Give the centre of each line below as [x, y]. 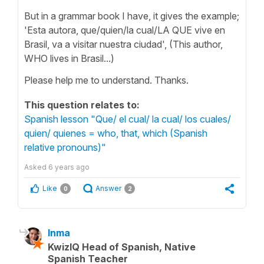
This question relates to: [82, 105]
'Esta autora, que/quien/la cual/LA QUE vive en [125, 30]
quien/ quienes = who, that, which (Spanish [116, 133]
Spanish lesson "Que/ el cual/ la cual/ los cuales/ [128, 119]
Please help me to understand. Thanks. [108, 80]
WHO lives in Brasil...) [69, 58]
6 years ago [69, 167]
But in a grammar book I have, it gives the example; [132, 16]
